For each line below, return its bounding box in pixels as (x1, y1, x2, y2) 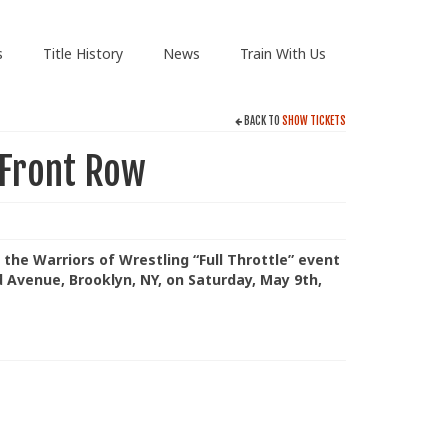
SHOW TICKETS (282, 114, 346, 129)
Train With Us (239, 44, 326, 63)
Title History (42, 44, 123, 63)
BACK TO (242, 114, 282, 129)
